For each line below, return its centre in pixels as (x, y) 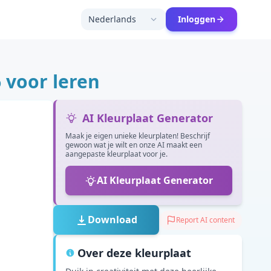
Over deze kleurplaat (134, 253)
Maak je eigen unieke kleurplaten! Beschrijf (138, 136)
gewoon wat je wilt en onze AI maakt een (134, 145)
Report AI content (205, 220)
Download (112, 220)
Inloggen (197, 19)
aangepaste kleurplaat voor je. (116, 154)
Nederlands (112, 19)
